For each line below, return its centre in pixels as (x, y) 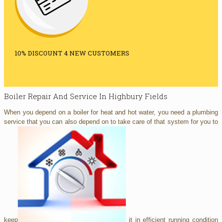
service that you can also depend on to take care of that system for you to (111, 121)
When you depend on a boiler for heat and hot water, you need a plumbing (111, 112)
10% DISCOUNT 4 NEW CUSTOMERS (72, 53)
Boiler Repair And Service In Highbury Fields (86, 96)
